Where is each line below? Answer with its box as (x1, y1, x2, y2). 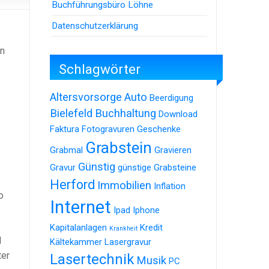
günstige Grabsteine (118, 162, 196, 174)
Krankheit (109, 225, 138, 233)
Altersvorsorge (50, 91, 122, 104)
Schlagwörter (59, 61, 141, 77)
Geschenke (137, 124, 181, 135)
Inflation (154, 181, 186, 192)
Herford (50, 177, 95, 193)
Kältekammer (50, 237, 102, 248)
